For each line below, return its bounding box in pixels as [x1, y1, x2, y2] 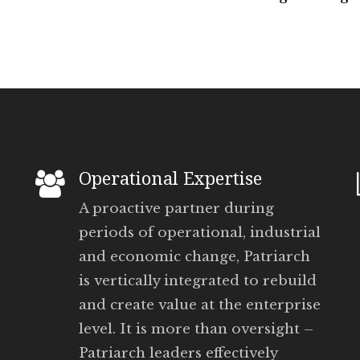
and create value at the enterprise [79, 296, 321, 313]
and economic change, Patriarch [79, 247, 310, 265]
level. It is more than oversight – [79, 320, 313, 337]
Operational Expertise [79, 168, 262, 189]
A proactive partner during [79, 199, 274, 217]
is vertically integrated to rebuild [79, 272, 317, 289]
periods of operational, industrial [79, 223, 321, 241]
